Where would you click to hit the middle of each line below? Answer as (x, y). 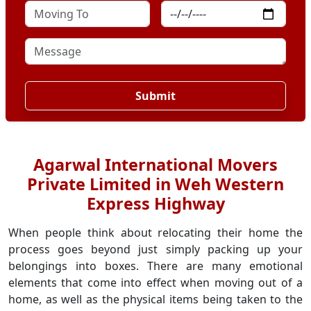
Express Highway (155, 203)
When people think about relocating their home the (155, 233)
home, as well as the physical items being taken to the (155, 299)
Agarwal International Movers (155, 165)
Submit (155, 96)
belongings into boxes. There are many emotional (155, 266)
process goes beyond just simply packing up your (155, 249)
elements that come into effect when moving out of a (155, 283)
